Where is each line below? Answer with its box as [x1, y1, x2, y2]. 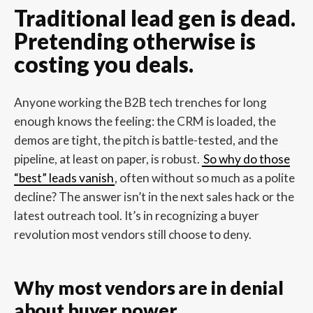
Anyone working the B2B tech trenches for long [13, 94, 267, 110]
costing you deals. [13, 51, 194, 78]
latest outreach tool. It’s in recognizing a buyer [13, 208, 259, 223]
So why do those [203, 151, 290, 166]
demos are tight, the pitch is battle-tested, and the [13, 132, 278, 147]
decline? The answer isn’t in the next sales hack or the [13, 189, 294, 204]
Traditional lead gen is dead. [13, 5, 296, 32]
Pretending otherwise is [13, 28, 256, 55]
